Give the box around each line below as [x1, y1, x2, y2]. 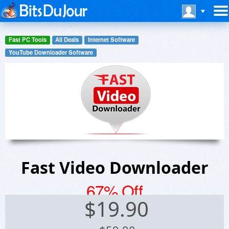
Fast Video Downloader [20, 156, 209, 179]
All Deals [55, 35, 79, 44]
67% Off [86, 178, 143, 202]
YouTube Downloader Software [8, 48, 93, 56]
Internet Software [87, 35, 135, 44]
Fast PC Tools [8, 35, 47, 44]
